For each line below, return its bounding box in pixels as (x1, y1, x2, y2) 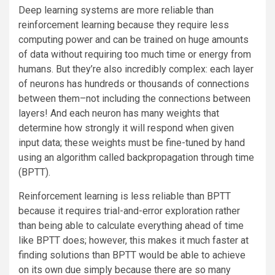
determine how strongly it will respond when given (18, 122, 234, 134)
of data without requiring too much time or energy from (18, 48, 251, 61)
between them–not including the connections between (18, 93, 250, 105)
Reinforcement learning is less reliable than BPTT (18, 190, 231, 203)
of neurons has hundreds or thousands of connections (18, 78, 249, 90)
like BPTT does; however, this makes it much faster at (18, 234, 249, 247)
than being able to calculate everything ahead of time (18, 220, 244, 232)
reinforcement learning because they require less (18, 19, 229, 31)
